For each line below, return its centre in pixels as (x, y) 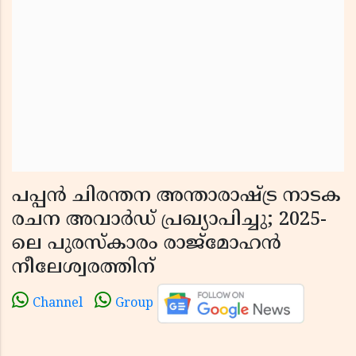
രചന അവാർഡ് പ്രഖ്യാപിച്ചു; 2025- (169, 220)
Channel (58, 304)
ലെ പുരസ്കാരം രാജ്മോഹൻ (147, 244)
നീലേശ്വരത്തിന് (83, 268)
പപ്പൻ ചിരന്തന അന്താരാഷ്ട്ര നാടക (176, 196)
